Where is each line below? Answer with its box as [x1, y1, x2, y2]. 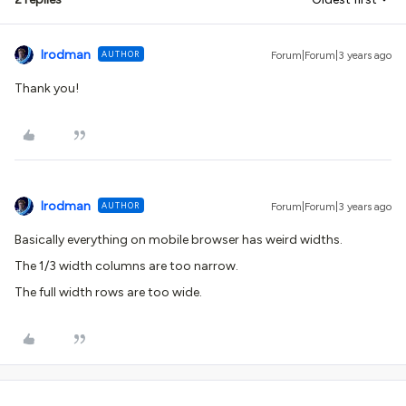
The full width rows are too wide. [14, 284, 202, 300]
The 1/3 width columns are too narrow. [14, 257, 238, 274]
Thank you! [14, 80, 79, 96]
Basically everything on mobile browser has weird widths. [14, 231, 343, 247]
